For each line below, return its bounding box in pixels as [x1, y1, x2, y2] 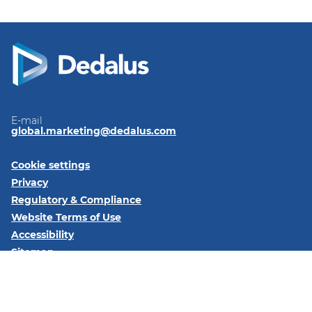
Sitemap [11, 245, 54, 258]
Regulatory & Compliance [11, 193, 141, 206]
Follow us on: [11, 279, 75, 292]
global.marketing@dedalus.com [11, 124, 176, 137]
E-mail [11, 114, 42, 127]
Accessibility [11, 228, 74, 241]
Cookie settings [11, 158, 90, 171]
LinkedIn [11, 294, 56, 307]
